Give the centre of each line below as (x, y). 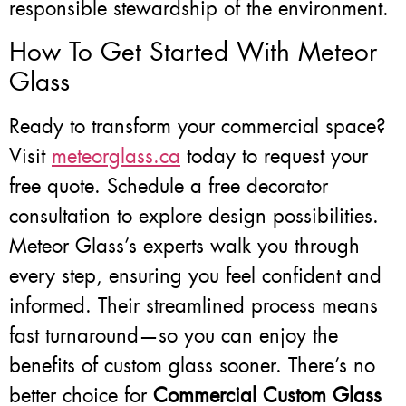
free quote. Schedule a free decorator (169, 186)
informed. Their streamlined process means (193, 305)
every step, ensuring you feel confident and (195, 275)
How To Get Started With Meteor (193, 52)
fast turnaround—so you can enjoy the (174, 335)
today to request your (274, 156)
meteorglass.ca (116, 156)
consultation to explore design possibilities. (194, 216)
